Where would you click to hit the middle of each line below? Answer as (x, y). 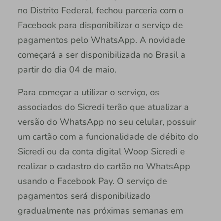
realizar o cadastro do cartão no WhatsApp (104, 166)
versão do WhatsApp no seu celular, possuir (107, 122)
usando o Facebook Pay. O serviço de (92, 181)
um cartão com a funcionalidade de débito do (108, 137)
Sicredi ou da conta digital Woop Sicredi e (101, 152)
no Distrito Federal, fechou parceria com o (100, 11)
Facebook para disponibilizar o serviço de (100, 25)
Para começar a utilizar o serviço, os (88, 92)
